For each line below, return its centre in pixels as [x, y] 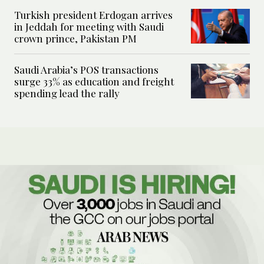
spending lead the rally [67, 93]
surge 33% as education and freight [94, 81]
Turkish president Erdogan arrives [93, 14]
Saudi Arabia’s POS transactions [86, 69]
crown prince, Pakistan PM [75, 38]
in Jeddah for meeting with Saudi [89, 26]
